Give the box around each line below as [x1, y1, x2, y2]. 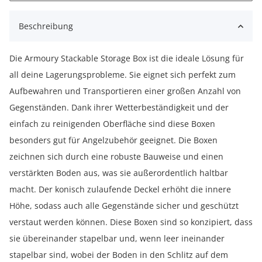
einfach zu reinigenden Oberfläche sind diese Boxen [9, 118, 215, 129]
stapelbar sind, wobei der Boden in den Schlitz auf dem [9, 249, 228, 260]
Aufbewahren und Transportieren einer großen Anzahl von [9, 85, 241, 96]
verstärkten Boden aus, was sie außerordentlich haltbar [9, 167, 228, 178]
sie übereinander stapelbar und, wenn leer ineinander [9, 233, 225, 244]
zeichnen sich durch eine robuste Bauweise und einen [9, 151, 223, 162]
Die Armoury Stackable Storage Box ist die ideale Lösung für [9, 53, 244, 64]
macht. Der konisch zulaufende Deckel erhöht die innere [9, 184, 231, 195]
